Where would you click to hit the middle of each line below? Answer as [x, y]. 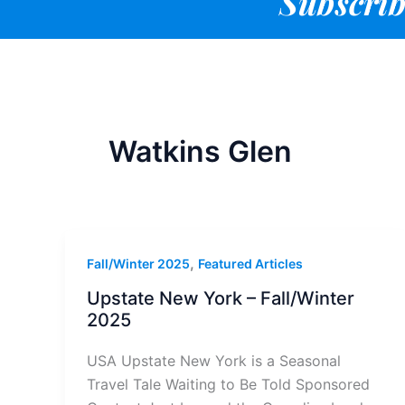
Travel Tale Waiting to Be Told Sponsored [228, 384]
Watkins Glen [200, 151]
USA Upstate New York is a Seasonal [214, 360]
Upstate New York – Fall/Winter [221, 299]
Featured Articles [250, 264]
